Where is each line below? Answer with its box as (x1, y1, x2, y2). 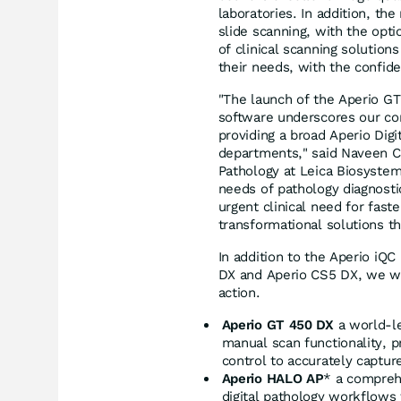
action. (218, 285, 260, 301)
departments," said (218, 145, 341, 161)
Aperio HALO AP (221, 371, 324, 387)
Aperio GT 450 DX (221, 317, 334, 333)
